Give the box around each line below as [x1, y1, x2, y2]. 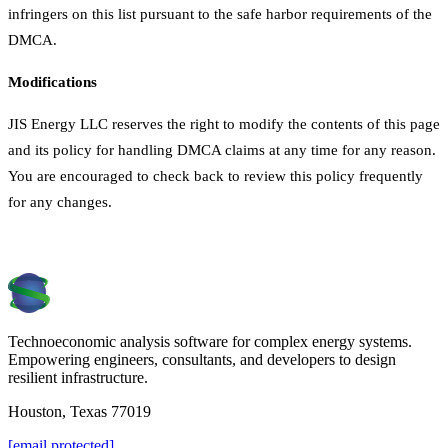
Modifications [8, 74, 97, 90]
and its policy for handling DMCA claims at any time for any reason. [8, 142, 436, 158]
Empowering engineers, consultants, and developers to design [8, 351, 396, 368]
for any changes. [8, 194, 112, 210]
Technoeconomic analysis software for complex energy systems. [8, 333, 412, 350]
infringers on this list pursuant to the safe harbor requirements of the [8, 6, 432, 22]
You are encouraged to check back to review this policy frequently [8, 168, 423, 184]
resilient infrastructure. [8, 369, 148, 386]
